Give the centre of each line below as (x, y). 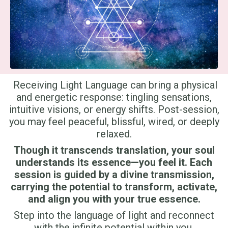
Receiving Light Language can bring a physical (114, 85)
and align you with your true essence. (114, 199)
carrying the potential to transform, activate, (114, 187)
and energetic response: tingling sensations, (114, 97)
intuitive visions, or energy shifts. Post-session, (114, 110)
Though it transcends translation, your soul (114, 150)
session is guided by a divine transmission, (114, 175)
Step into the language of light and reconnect (114, 216)
